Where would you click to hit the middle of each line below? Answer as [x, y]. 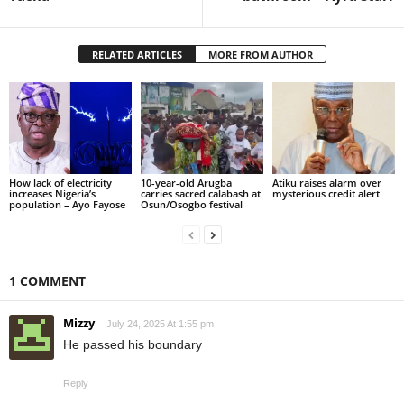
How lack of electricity [60, 182]
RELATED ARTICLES [137, 55]
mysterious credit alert [326, 193]
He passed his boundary [133, 344]
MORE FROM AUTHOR [260, 55]
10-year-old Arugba [186, 182]
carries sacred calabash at [200, 193]
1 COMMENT [47, 280]
